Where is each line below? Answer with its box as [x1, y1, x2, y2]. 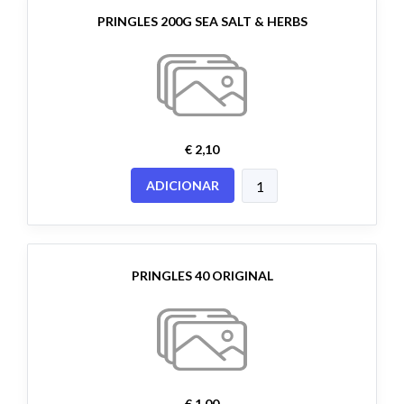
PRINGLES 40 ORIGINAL [131, 268, 273, 284]
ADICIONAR [146, 178, 219, 194]
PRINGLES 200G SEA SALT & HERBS [96, 14, 308, 30]
